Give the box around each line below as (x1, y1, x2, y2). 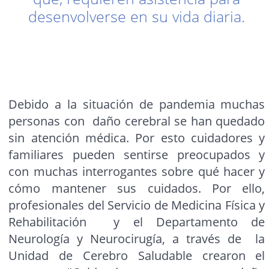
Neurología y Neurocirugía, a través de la (8, 231, 265, 247)
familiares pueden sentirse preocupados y (8, 147, 265, 163)
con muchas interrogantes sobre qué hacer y (8, 163, 265, 180)
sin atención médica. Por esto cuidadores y (8, 130, 265, 147)
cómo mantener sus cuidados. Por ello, (8, 180, 265, 197)
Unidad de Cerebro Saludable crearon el (8, 247, 265, 264)
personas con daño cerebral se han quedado (8, 113, 265, 130)
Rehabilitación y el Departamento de (8, 214, 265, 231)
